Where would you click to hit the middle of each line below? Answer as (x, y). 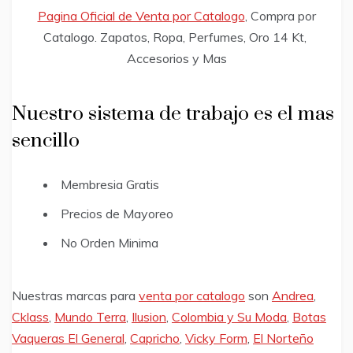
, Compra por (280, 16)
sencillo (46, 141)
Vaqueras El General (68, 338)
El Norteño (283, 338)
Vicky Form (216, 338)
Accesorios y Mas (176, 59)
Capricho (155, 338)
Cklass (30, 317)
